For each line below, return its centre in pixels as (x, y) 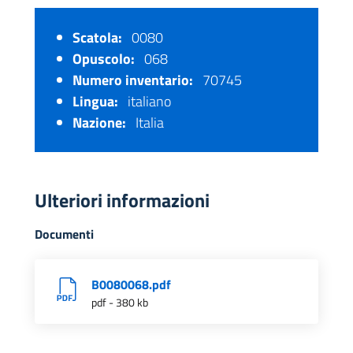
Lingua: (95, 102)
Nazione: (99, 123)
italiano (148, 102)
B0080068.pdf (131, 285)
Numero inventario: (133, 80)
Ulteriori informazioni (122, 201)
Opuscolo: (104, 59)
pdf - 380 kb (120, 303)
